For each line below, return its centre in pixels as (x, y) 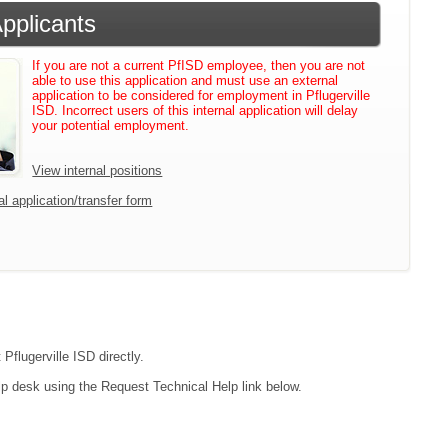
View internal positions (97, 170)
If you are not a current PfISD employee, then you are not (199, 65)
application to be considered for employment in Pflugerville (201, 95)
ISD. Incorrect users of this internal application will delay (195, 110)
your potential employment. (111, 125)
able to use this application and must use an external (185, 80)
